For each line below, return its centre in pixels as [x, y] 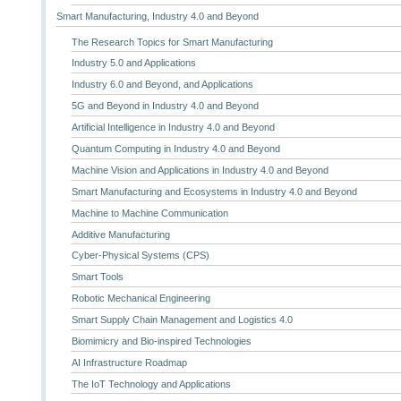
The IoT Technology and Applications [151, 384]
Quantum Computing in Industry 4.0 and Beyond [175, 148]
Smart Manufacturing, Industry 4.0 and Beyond [158, 17]
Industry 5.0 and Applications [133, 63]
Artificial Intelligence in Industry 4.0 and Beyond [173, 128]
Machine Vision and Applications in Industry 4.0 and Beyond [200, 170]
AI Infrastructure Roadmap [129, 362]
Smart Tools [97, 277]
